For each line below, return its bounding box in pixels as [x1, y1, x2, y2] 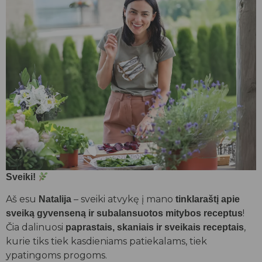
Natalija [39, 194, 71, 205]
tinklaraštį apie [175, 194, 240, 205]
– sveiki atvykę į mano [71, 194, 175, 205]
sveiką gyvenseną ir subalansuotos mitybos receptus [6, 208, 243, 219]
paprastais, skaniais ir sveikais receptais [65, 222, 244, 233]
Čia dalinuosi [6, 222, 65, 233]
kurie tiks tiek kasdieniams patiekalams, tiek [6, 236, 207, 247]
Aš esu [6, 194, 39, 205]
